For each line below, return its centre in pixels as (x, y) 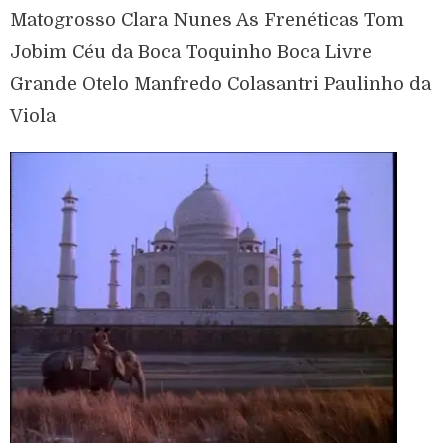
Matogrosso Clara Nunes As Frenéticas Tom (207, 20)
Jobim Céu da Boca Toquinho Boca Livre (191, 52)
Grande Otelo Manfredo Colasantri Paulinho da (221, 84)
